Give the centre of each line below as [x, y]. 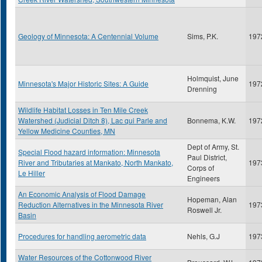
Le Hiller [32, 173]
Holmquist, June [213, 78]
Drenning [202, 89]
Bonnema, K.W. [211, 120]
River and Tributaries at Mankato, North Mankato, [96, 162]
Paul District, [207, 157]
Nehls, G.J [204, 236]
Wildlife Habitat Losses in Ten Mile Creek [83, 110]
